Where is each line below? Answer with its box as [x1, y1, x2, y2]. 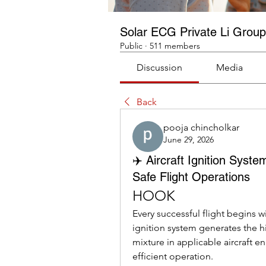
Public [120, 40, 142, 51]
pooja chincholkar [163, 122, 239, 133]
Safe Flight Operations [132, 170, 250, 184]
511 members [150, 40, 200, 51]
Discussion [137, 62, 183, 73]
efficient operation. [132, 251, 213, 262]
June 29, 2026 [163, 134, 214, 145]
